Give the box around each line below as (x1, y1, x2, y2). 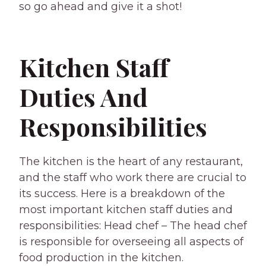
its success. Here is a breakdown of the (19, 187, 225, 201)
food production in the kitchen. (19, 251, 183, 265)
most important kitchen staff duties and (19, 203, 233, 217)
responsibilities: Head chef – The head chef (19, 219, 247, 233)
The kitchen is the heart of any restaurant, (19, 155, 243, 169)
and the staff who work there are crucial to (19, 171, 246, 185)
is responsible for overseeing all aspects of (19, 235, 243, 249)
